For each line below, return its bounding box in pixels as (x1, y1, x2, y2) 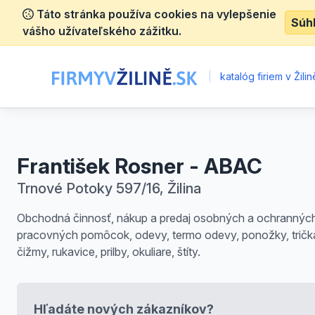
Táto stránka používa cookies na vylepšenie (34, 7, 276, 21)
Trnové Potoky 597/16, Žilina (17, 180, 201, 197)
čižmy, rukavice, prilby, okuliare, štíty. (17, 245, 200, 259)
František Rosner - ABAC (17, 153, 262, 179)
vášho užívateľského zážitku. (22, 24, 181, 38)
